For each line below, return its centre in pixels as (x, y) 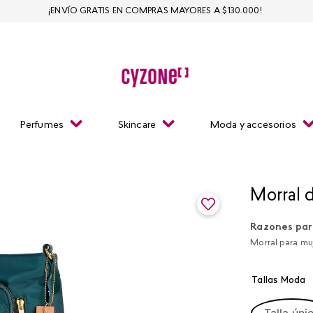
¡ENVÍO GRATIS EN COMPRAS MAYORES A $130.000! (155, 11)
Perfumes (42, 125)
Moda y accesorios (253, 125)
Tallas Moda (279, 281)
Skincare (137, 125)
